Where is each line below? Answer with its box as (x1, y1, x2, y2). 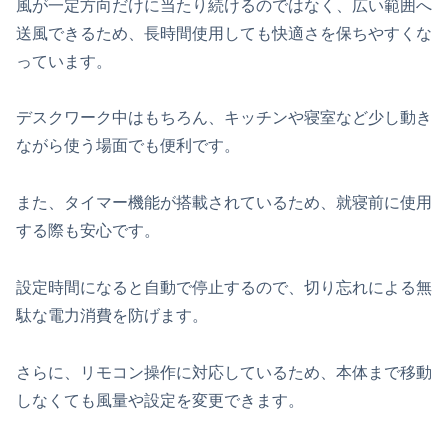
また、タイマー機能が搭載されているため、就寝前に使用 (16, 194, 432, 212)
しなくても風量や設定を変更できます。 (16, 391, 304, 409)
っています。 (16, 52, 112, 70)
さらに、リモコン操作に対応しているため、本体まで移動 (16, 363, 432, 381)
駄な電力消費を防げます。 (16, 306, 208, 324)
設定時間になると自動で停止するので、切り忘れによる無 (16, 278, 432, 296)
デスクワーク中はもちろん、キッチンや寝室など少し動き (16, 109, 432, 127)
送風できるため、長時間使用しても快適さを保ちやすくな (16, 24, 432, 42)
